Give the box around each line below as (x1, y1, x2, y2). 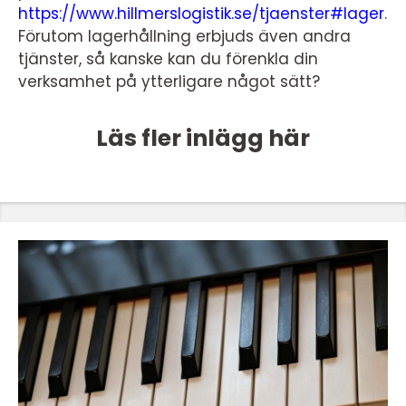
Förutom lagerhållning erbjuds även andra (18, 24, 351, 47)
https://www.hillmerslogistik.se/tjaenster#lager (18, 2, 384, 24)
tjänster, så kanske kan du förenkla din (18, 47, 318, 70)
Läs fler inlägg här (96, 121, 310, 154)
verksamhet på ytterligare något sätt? (18, 70, 320, 92)
